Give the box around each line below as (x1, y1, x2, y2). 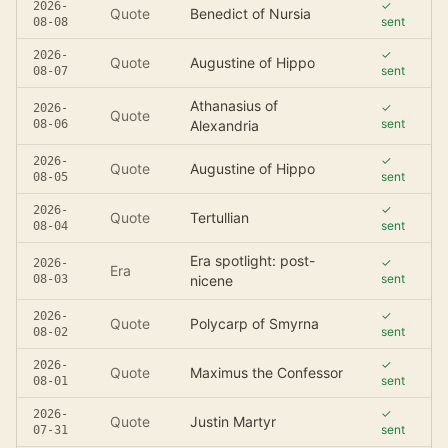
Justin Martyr (190, 413, 276, 430)
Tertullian (190, 209, 249, 226)
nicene (190, 272, 233, 289)
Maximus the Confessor (190, 364, 343, 381)
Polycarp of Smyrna (190, 315, 319, 332)
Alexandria (190, 117, 259, 134)
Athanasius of (190, 97, 278, 114)
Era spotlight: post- (190, 252, 315, 269)
